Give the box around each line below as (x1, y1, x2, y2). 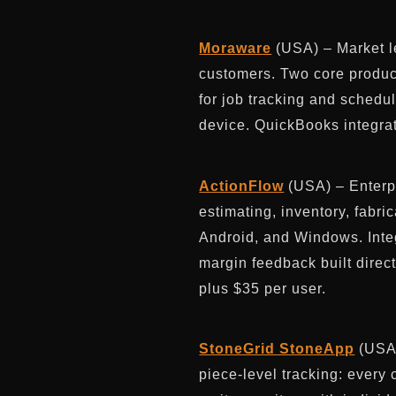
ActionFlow (199, 178, 285, 194)
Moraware (199, 41, 272, 57)
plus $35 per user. (199, 280, 327, 296)
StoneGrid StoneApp (199, 341, 355, 357)
